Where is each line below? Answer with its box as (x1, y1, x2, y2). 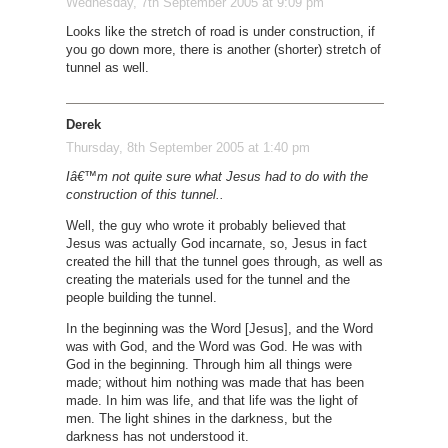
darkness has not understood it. (65, 428, 249, 444)
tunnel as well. (65, 60, 149, 76)
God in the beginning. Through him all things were (65, 356, 352, 372)
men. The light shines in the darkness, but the (65, 410, 332, 426)
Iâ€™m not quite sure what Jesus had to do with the (65, 168, 368, 184)
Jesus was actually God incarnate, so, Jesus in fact (65, 235, 367, 251)
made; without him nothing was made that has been (65, 374, 364, 390)
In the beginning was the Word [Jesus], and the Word (65, 320, 373, 336)
